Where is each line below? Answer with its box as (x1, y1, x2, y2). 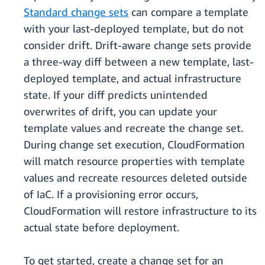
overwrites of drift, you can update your (24, 105, 217, 118)
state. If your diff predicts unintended (24, 88, 208, 102)
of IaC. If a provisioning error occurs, (24, 188, 198, 201)
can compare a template (128, 5, 248, 19)
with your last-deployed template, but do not (24, 22, 244, 35)
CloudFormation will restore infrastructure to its (24, 204, 257, 218)
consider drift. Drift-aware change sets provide (24, 38, 251, 52)
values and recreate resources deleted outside (24, 171, 247, 185)
